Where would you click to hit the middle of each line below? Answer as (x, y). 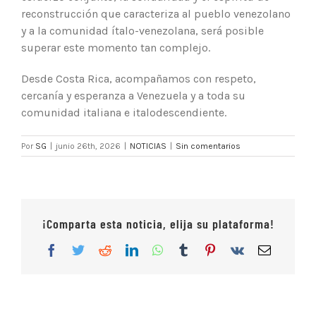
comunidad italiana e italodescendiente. (124, 113)
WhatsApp (189, 249)
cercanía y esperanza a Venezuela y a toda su (133, 96)
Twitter (102, 249)
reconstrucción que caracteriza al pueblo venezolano (156, 14)
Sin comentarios (208, 146)
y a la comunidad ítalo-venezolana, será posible (142, 31)
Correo (288, 249)
